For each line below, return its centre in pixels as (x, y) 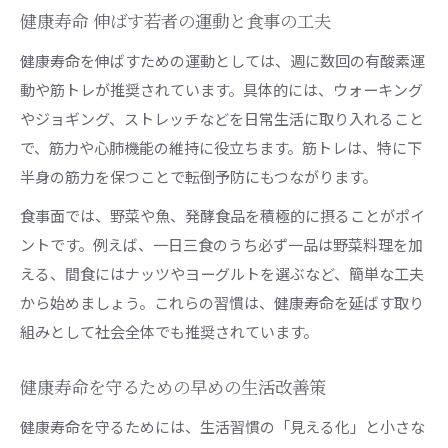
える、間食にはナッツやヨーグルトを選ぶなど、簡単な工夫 (222, 273)
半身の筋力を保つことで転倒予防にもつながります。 (198, 176)
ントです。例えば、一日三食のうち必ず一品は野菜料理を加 (221, 244)
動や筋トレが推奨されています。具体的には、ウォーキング (221, 89)
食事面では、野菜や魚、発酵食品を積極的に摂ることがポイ (222, 215)
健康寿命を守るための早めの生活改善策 (173, 388)
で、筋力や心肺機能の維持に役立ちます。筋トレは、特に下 (221, 147)
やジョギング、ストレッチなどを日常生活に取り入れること (222, 118)
